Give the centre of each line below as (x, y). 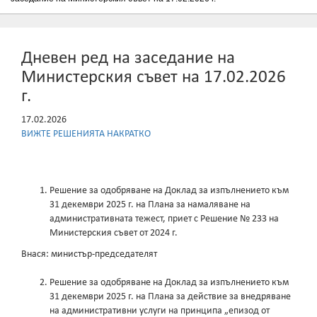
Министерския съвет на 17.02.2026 (154, 78)
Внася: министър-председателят (89, 255)
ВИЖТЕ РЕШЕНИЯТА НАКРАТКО (86, 134)
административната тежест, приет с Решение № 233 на (164, 219)
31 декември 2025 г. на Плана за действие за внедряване (170, 297)
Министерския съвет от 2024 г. (114, 234)
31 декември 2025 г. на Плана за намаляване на (150, 205)
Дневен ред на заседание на (128, 59)
